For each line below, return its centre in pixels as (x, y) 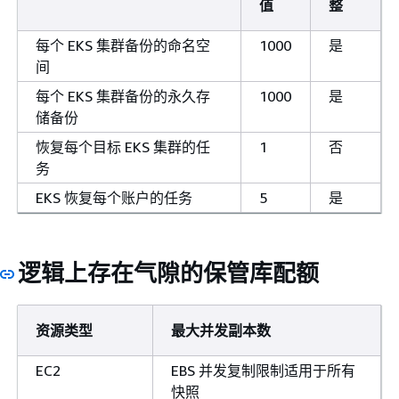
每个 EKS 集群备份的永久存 (123, 96)
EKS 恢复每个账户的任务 (114, 197)
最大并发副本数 (221, 330)
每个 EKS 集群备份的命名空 (123, 45)
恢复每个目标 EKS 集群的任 (123, 147)
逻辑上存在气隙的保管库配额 (168, 273)
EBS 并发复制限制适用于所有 (263, 370)
